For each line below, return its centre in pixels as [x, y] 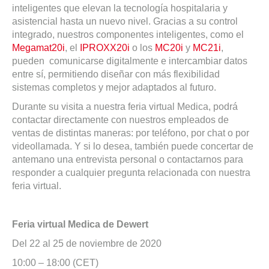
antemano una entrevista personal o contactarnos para [128, 160]
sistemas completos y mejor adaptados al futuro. [114, 88]
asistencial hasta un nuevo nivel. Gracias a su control [125, 22]
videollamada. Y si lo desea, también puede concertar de [133, 147]
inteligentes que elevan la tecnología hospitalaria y [120, 8]
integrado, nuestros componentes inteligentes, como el [128, 35]
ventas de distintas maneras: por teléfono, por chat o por [131, 133]
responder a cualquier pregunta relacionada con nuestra [131, 173]
